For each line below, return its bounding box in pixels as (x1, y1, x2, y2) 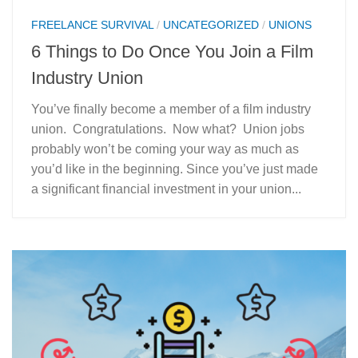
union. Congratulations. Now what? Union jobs (31, 121, 304, 136)
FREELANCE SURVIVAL (31, 18, 153, 32)
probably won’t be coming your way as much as (31, 141, 299, 156)
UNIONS (268, 18, 312, 32)
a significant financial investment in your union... (31, 181, 301, 196)
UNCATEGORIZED (163, 18, 259, 32)
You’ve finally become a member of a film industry (31, 101, 311, 116)
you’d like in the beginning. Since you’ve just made (31, 161, 318, 176)
